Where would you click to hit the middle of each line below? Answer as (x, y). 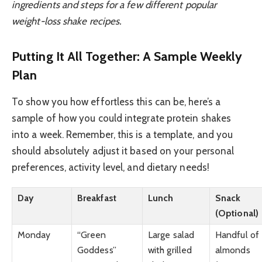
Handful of (237, 235)
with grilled (170, 250)
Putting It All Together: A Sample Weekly (127, 56)
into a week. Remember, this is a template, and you (123, 134)
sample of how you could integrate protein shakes (122, 118)
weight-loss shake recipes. (67, 21)
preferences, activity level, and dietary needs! (111, 167)
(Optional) (237, 213)
